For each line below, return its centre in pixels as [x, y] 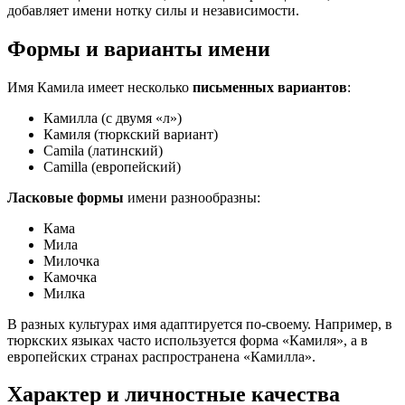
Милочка [71, 260]
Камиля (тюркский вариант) [131, 134]
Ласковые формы [66, 197]
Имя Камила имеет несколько [100, 87]
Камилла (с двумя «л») [113, 118]
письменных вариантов [270, 87]
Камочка [70, 277]
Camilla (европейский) [112, 166]
